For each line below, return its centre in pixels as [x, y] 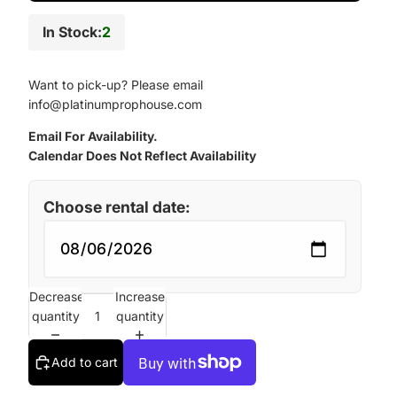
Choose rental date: [117, 207]
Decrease [57, 296]
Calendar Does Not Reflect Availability [142, 156]
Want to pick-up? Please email [116, 85]
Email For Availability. [93, 136]
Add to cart [85, 362]
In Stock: [72, 31]
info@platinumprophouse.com [115, 105]
